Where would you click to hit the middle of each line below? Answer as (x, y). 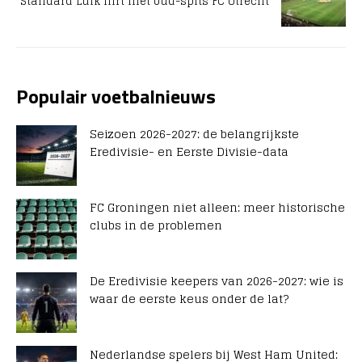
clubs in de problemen (156, 225)
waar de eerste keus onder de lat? (189, 298)
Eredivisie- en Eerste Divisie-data (189, 151)
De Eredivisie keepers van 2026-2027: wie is (217, 280)
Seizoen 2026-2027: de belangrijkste (194, 133)
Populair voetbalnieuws (116, 96)
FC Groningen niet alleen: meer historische (217, 207)
